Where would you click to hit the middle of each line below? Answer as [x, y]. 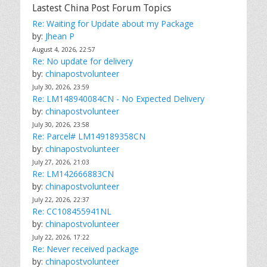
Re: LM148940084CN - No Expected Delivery [118, 99]
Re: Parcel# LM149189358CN [89, 136]
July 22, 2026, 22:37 [61, 200]
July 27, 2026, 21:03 [61, 162]
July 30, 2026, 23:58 [61, 125]
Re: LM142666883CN [73, 174]
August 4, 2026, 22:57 [64, 49]
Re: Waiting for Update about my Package [113, 24]
